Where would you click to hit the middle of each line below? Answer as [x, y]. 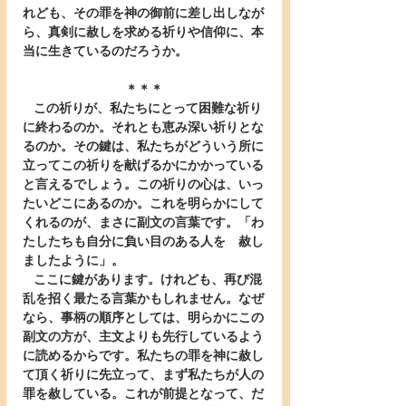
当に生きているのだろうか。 [105, 51]
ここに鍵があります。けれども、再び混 [28, 280]
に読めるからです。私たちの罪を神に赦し [143, 356]
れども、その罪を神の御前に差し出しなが [143, 13]
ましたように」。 [73, 261]
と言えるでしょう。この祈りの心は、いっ [143, 184]
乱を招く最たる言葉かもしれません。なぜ [143, 299]
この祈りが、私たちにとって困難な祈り [28, 108]
